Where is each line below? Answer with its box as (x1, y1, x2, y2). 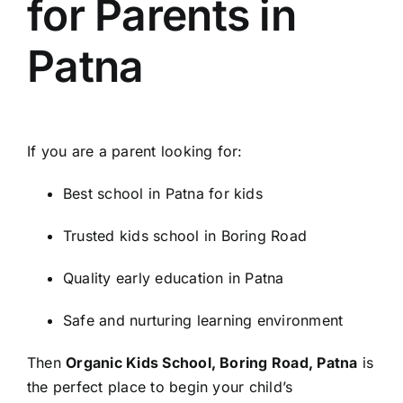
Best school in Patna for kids (63, 184, 263, 203)
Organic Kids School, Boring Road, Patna (66, 354, 358, 372)
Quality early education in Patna (63, 269, 284, 288)
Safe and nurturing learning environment (63, 311, 344, 330)
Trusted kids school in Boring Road (63, 227, 308, 246)
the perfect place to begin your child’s (27, 378, 293, 397)
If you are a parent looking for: (27, 142, 243, 161)
